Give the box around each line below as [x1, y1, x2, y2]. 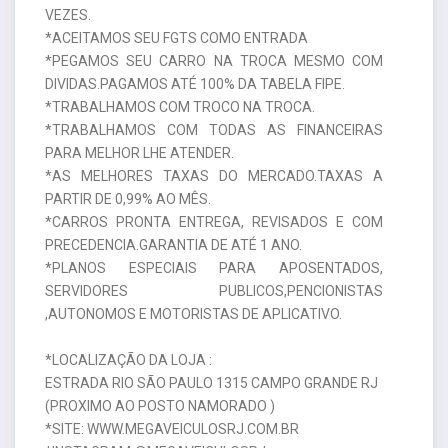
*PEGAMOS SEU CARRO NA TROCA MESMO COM [45, 52, 383, 69]
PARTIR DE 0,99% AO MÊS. [45, 190, 211, 207]
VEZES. [45, 6, 91, 23]
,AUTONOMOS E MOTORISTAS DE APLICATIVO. [45, 305, 342, 322]
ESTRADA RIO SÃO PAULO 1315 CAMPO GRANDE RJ [45, 374, 378, 391]
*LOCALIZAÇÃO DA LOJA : [45, 351, 212, 368]
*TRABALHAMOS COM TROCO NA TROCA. [45, 98, 315, 115]
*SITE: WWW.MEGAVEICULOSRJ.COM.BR [45, 420, 299, 437]
